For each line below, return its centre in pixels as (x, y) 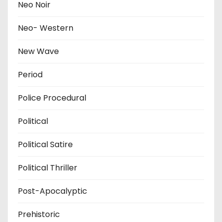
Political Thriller (48, 167)
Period (30, 74)
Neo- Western (46, 28)
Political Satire (45, 144)
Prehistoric (39, 214)
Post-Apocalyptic (53, 191)
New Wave (38, 51)
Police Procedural (52, 98)
